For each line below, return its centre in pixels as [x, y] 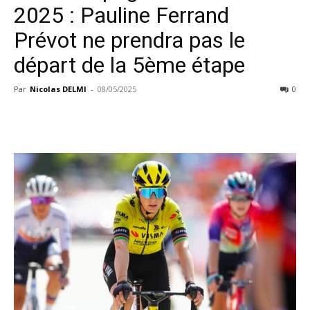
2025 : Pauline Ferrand [121, 15]
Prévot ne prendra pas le [129, 40]
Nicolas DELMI [58, 89]
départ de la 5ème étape [129, 65]
